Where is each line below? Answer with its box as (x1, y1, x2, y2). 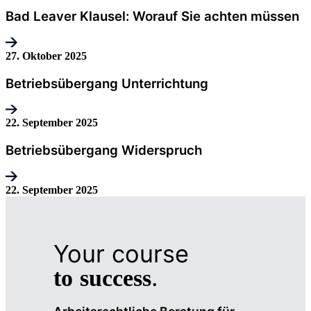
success (79, 264, 151, 292)
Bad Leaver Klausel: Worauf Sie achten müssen (6, 8, 299, 25)
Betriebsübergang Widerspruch (6, 142, 202, 159)
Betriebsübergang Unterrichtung (6, 75, 208, 92)
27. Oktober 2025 (6, 49, 87, 62)
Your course (53, 239, 189, 269)
